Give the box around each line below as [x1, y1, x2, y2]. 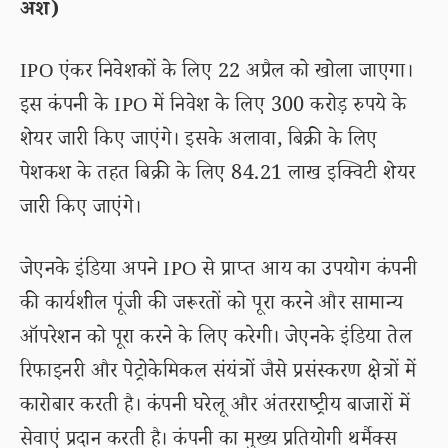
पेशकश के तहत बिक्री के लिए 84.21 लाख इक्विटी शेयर [20, 160, 416, 192]
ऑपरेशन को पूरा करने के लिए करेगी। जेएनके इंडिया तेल [20, 324, 413, 356]
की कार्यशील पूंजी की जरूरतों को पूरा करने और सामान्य [20, 290, 404, 322]
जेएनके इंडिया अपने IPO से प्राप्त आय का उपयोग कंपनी [20, 256, 418, 288]
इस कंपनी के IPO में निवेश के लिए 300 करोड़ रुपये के [20, 92, 407, 124]
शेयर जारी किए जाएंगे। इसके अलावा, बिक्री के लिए [20, 126, 378, 158]
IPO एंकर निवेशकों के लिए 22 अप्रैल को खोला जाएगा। [20, 58, 414, 90]
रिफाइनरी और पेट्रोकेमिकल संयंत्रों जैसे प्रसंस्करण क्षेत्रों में [20, 358, 417, 390]
